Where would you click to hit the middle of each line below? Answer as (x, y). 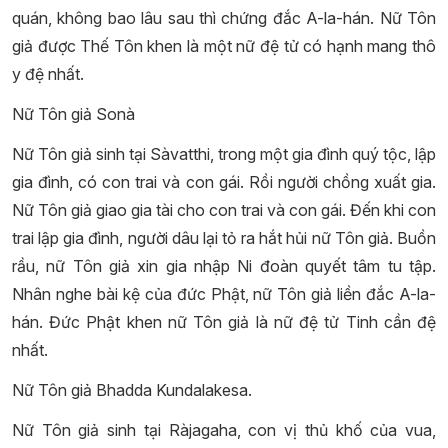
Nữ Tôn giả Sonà (73, 114)
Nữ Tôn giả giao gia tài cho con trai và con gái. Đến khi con (224, 210)
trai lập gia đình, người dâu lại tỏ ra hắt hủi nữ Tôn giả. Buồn (224, 238)
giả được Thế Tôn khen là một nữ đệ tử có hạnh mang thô (224, 46)
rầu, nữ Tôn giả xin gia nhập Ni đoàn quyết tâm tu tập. (224, 266)
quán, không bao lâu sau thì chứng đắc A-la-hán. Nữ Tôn (224, 18)
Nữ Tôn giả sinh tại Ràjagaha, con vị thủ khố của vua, (224, 430)
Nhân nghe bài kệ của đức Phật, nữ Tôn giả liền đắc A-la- (224, 294)
